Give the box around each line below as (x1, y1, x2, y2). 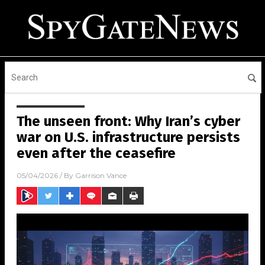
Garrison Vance (75, 171, 127, 180)
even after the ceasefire (17, 145, 176, 161)
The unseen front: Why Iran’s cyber (17, 113, 240, 130)
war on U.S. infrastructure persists (17, 129, 240, 146)
